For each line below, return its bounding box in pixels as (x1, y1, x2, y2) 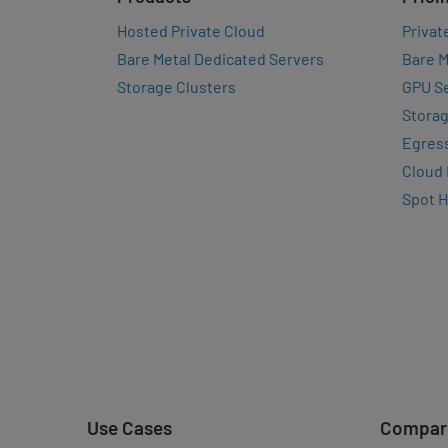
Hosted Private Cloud (117, 21, 265, 40)
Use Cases (87, 416, 172, 439)
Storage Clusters (117, 77, 236, 96)
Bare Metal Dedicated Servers (117, 49, 324, 68)
